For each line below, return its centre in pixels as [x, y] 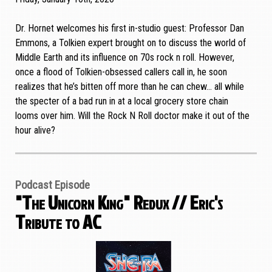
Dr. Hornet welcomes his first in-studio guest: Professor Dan [130, 29]
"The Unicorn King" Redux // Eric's [119, 202]
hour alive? [35, 131]
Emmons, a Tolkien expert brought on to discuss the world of [131, 43]
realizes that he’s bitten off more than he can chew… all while [130, 87]
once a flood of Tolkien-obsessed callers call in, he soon [121, 72]
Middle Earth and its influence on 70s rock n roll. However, [125, 58]
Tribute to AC [58, 222]
